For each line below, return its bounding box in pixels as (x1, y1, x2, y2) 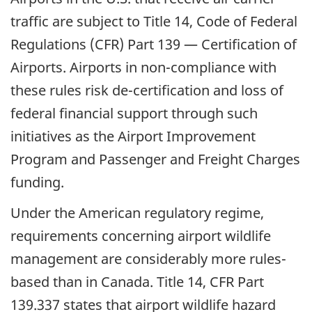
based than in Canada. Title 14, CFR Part (10, 272, 264, 292)
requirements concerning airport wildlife (10, 226, 271, 246)
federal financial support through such (10, 103, 258, 123)
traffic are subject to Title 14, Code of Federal (10, 11, 297, 31)
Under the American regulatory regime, (10, 203, 264, 223)
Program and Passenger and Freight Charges (10, 149, 300, 169)
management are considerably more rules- (10, 249, 286, 269)
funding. (10, 172, 64, 192)
